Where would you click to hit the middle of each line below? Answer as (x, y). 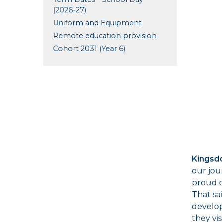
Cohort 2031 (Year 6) (89, 48)
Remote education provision (105, 35)
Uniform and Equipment (97, 23)
